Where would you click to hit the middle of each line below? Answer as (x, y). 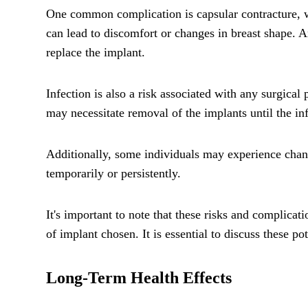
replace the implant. (96, 52)
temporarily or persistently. (113, 173)
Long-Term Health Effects (139, 277)
